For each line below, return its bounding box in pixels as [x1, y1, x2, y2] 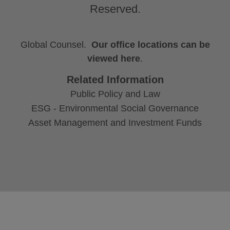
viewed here [87, 53, 140, 64]
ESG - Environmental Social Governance [31, 103, 199, 114]
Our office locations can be [91, 39, 210, 50]
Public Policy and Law [70, 89, 160, 100]
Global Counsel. [20, 39, 91, 50]
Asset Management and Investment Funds [28, 118, 202, 128]
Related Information [66, 74, 164, 86]
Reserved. [89, 2, 141, 15]
